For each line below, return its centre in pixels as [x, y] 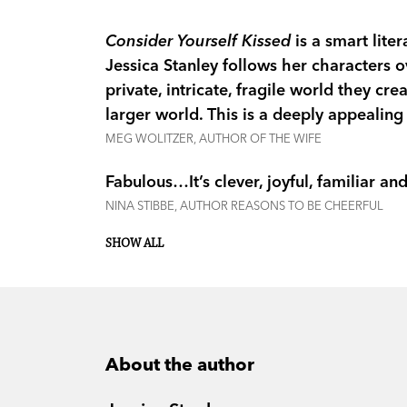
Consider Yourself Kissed [200, 41]
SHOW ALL [134, 244]
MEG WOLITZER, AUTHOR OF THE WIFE [213, 139]
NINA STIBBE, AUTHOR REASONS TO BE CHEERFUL [244, 206]
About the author [180, 364]
